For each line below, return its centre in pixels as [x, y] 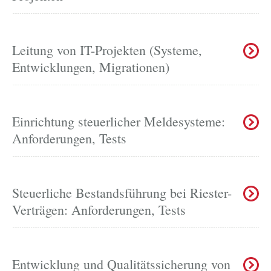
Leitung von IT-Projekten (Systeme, [107, 50]
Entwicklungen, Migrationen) [91, 67]
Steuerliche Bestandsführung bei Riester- [122, 192]
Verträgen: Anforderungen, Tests [99, 209]
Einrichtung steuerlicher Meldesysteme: [119, 121]
